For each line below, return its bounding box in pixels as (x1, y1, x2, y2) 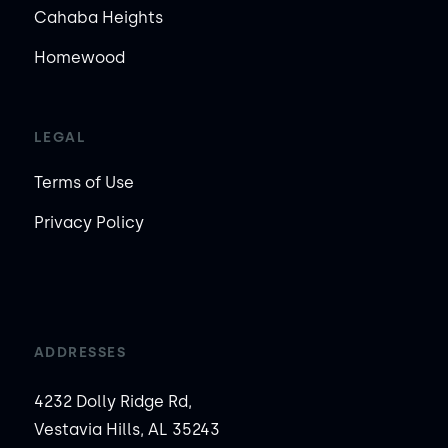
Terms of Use (33, 172, 134, 192)
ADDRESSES (33, 343, 127, 361)
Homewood (33, 47, 125, 67)
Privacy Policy (33, 212, 144, 232)
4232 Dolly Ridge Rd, (33, 391, 192, 411)
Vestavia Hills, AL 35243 (33, 419, 220, 439)
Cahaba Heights (33, 7, 163, 27)
